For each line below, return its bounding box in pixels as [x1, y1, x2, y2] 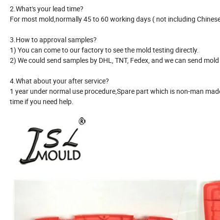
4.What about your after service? [10, 76, 109, 86]
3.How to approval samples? [10, 35, 97, 45]
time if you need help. [10, 97, 74, 107]
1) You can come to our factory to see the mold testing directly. [10, 45, 199, 55]
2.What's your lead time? [10, 4, 83, 14]
